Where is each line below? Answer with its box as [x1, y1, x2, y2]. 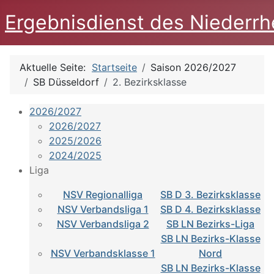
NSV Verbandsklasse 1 [50, 247, 155, 259]
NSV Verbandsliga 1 [57, 203, 149, 215]
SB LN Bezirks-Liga [166, 218, 254, 230]
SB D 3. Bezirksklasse [160, 188, 261, 201]
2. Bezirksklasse [113, 76, 187, 88]
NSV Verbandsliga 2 [56, 218, 149, 230]
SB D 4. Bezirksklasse [160, 203, 261, 215]
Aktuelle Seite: [20, 61, 92, 73]
